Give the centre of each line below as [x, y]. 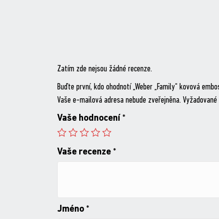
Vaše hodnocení [89, 119]
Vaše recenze [85, 152]
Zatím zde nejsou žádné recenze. [104, 69]
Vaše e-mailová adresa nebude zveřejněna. [119, 100]
